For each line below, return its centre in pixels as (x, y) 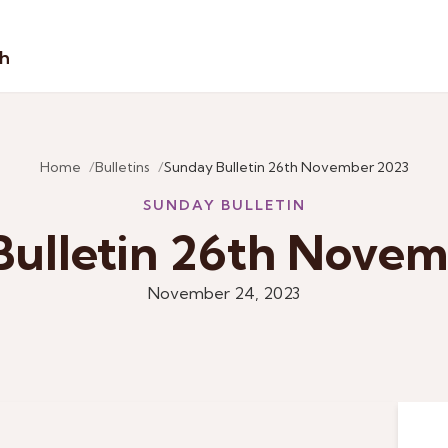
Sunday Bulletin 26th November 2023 (286, 167)
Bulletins (122, 167)
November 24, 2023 (224, 293)
